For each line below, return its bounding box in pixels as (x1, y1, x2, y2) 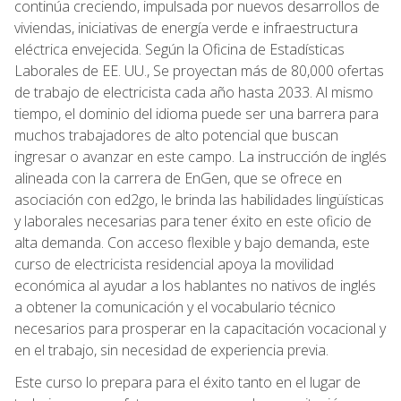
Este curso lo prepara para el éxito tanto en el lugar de (14, 371, 361, 392)
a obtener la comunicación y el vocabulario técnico (14, 296, 336, 317)
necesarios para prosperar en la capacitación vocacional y (14, 318, 386, 338)
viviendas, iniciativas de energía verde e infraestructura (14, 17, 358, 38)
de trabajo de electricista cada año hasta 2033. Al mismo (14, 81, 373, 102)
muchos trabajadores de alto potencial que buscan (14, 124, 338, 145)
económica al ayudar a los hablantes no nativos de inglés (14, 275, 376, 295)
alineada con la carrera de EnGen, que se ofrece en (14, 167, 342, 188)
